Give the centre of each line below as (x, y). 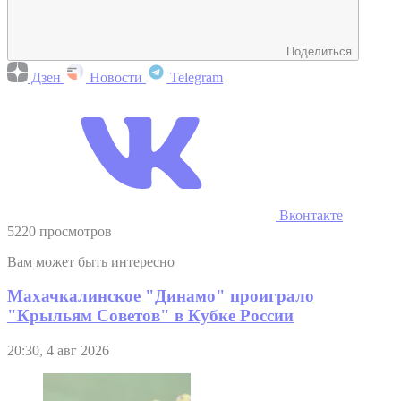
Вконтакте (309, 215)
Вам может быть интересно (91, 261)
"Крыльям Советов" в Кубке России (150, 316)
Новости (116, 77)
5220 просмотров (60, 231)
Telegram (195, 77)
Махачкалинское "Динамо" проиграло (161, 296)
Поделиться (319, 51)
